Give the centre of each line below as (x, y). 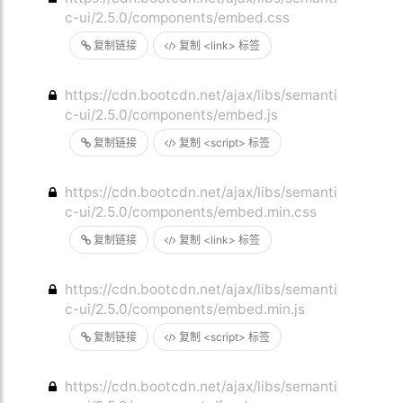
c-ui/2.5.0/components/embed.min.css (191, 212)
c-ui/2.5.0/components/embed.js (172, 115)
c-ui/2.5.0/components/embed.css (178, 18)
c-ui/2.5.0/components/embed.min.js (185, 309)
